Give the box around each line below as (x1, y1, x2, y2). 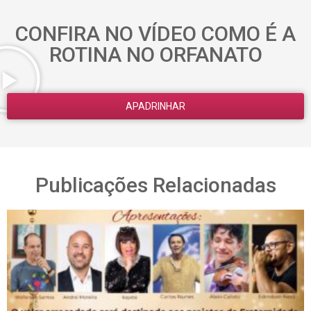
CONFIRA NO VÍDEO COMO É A (15, 22, 296, 47)
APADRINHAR (126, 101, 185, 112)
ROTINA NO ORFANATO (49, 42, 262, 67)
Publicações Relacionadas (35, 173, 276, 198)
